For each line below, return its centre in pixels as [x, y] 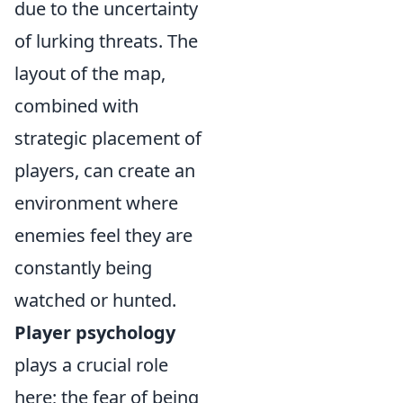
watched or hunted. [95, 300]
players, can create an [105, 170]
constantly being [83, 268]
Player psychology [95, 332]
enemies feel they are [103, 235]
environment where [96, 203]
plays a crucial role [91, 365]
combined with [76, 106]
